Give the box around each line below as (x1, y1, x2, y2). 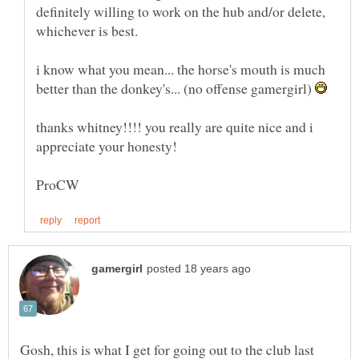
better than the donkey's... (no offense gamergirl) (36, 79, 315, 99)
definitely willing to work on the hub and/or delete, (36, 2, 325, 22)
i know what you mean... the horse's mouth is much (36, 59, 325, 79)
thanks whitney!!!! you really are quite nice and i (36, 117, 313, 137)
